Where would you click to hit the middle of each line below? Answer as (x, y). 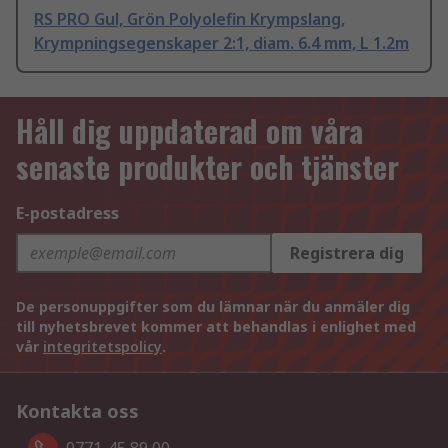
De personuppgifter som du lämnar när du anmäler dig (213, 307)
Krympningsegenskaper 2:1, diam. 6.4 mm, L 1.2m (221, 43)
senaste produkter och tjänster (207, 167)
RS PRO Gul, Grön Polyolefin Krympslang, (189, 19)
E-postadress (67, 213)
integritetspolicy (102, 347)
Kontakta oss (77, 411)
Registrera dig (347, 253)
